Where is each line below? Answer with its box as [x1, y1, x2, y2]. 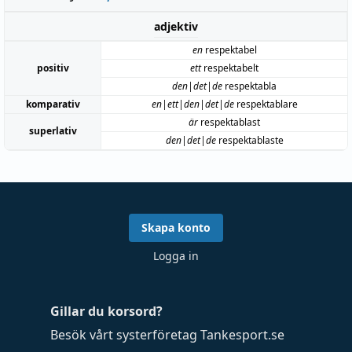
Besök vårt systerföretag [50, 326, 200, 343]
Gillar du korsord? [50, 302, 163, 320]
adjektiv [153, 18, 198, 34]
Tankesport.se [200, 326, 284, 343]
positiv [36, 60, 69, 75]
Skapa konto [141, 220, 211, 235]
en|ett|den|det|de [151, 97, 234, 111]
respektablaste [215, 133, 284, 147]
